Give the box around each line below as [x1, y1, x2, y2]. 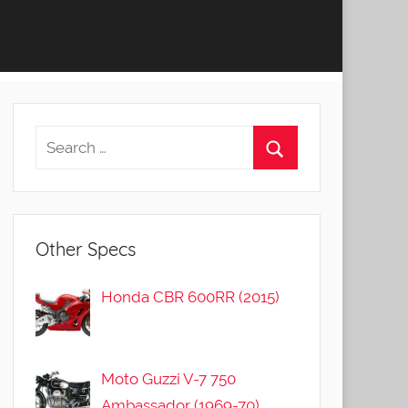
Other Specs [35, 238, 136, 260]
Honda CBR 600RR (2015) [101, 288, 280, 307]
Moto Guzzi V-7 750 [101, 370, 237, 389]
